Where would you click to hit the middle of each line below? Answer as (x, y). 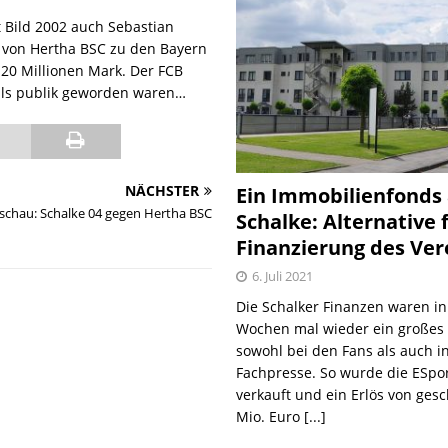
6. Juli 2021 (283, 275)
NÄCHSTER (162, 190)
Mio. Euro (270, 416)
